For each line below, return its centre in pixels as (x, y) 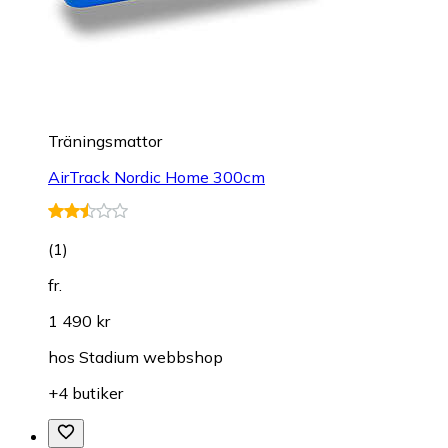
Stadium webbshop (151, 356)
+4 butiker (85, 392)
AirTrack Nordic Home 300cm (156, 176)
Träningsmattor (105, 140)
